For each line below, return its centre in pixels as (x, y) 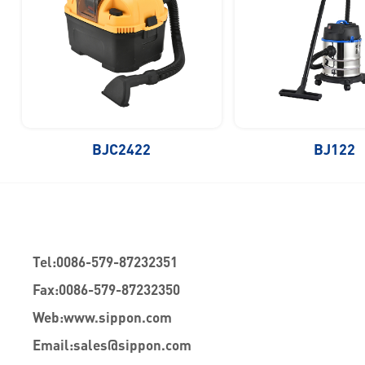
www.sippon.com (118, 318)
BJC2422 (122, 150)
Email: (53, 345)
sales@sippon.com (132, 345)
